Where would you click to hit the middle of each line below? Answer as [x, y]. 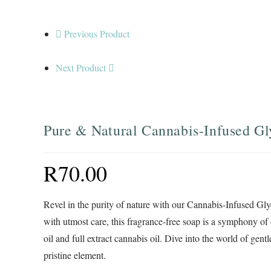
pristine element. [75, 255]
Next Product [81, 67]
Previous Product [97, 34]
